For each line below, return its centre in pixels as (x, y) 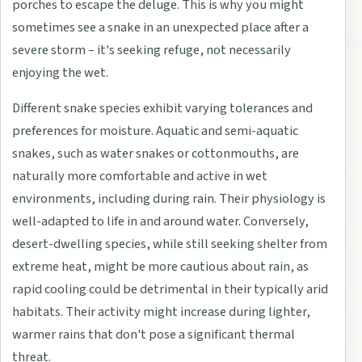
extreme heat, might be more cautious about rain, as (161, 266)
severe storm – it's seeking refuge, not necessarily (152, 50)
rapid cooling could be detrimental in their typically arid (170, 289)
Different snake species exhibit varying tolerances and (163, 108)
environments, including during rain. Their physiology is (169, 198)
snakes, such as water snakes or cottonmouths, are (156, 153)
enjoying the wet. (61, 72)
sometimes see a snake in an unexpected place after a (161, 27)
